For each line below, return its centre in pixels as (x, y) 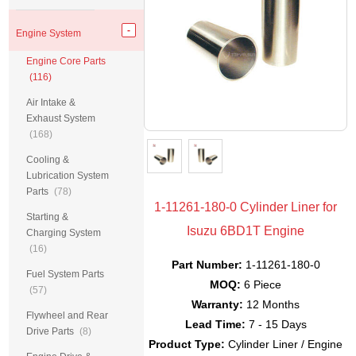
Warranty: (218, 305)
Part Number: (207, 265)
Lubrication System (68, 176)
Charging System (64, 233)
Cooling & (48, 160)
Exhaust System (61, 118)
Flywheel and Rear (68, 315)
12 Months (272, 305)
